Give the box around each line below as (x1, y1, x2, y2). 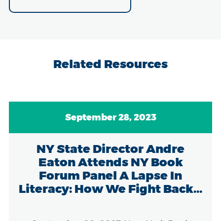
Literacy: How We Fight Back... (19, 181, 202, 196)
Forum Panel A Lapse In (39, 168, 182, 183)
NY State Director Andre (37, 141, 184, 156)
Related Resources (53, 56, 168, 71)
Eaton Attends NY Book (38, 154, 183, 169)
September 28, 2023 (65, 111, 156, 123)
